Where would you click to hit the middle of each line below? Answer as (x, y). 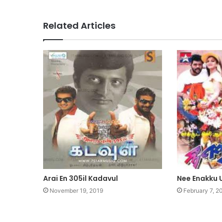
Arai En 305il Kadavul (81, 178)
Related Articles (79, 25)
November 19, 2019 (76, 190)
